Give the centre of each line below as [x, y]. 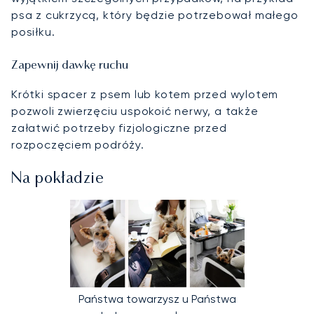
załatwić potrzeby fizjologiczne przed [119, 128]
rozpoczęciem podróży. [78, 145]
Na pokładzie [58, 179]
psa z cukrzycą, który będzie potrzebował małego [155, 15]
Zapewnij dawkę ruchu [70, 66]
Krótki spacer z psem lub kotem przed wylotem [145, 95]
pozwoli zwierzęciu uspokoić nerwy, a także [135, 111]
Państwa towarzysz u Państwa [157, 299]
